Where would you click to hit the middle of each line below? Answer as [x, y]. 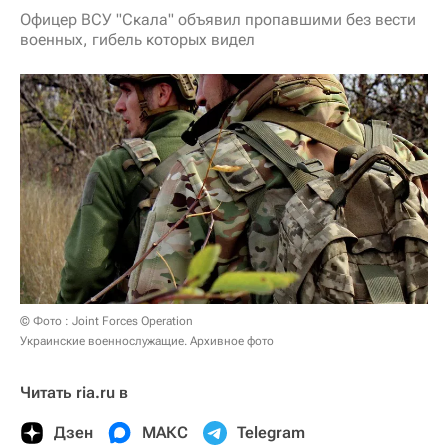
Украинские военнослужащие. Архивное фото [147, 340]
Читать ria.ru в [74, 392]
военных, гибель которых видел [137, 39]
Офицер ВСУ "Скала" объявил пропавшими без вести [218, 19]
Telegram [271, 432]
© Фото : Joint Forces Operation [106, 320]
